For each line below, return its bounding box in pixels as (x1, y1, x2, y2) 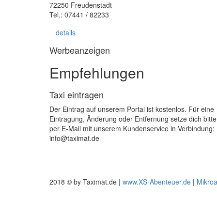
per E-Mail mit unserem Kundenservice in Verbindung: (49, 124, 215, 133)
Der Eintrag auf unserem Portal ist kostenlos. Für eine (49, 104, 214, 114)
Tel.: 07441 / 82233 (49, 10, 109, 19)
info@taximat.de (49, 133, 99, 143)
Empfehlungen (49, 62, 144, 83)
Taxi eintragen (49, 88, 104, 101)
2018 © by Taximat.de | (49, 177, 123, 186)
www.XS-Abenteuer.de (123, 177, 191, 186)
